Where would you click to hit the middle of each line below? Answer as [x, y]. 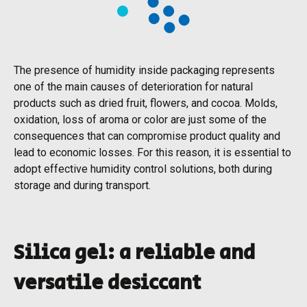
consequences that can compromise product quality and [147, 136]
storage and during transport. [82, 185]
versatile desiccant [107, 283]
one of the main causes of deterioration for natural [133, 86]
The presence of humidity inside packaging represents [144, 70]
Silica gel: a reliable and [134, 253]
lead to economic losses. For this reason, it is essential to [152, 152]
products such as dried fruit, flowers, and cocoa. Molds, [146, 103]
